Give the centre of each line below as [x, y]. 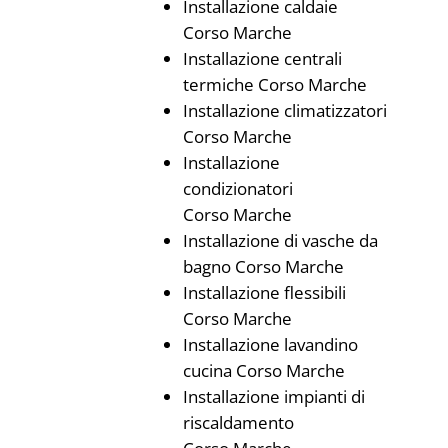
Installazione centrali [262, 58]
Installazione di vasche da [280, 240]
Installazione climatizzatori [284, 110]
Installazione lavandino [270, 344]
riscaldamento [238, 422]
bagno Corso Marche [263, 266]
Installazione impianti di [273, 396]
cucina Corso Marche [263, 370]
